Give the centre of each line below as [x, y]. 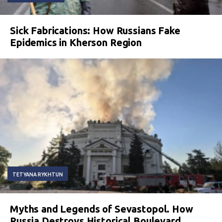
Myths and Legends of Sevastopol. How [102, 209]
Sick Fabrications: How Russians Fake [95, 30]
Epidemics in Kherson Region [76, 42]
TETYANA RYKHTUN [38, 174]
